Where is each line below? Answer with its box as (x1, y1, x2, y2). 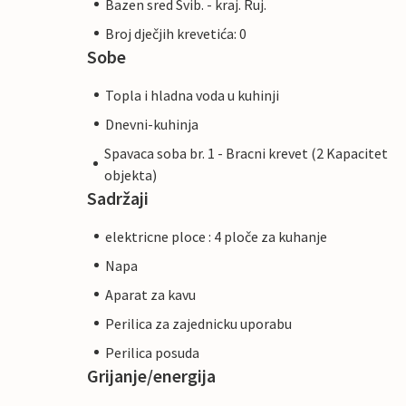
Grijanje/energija (87, 363, 216, 387)
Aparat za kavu (105, 285, 196, 304)
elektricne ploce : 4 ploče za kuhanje (105, 227, 327, 246)
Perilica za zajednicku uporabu (105, 314, 292, 333)
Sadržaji (87, 186, 149, 209)
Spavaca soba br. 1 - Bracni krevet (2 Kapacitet (103, 143, 388, 162)
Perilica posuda (105, 343, 199, 362)
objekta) (103, 165, 157, 184)
